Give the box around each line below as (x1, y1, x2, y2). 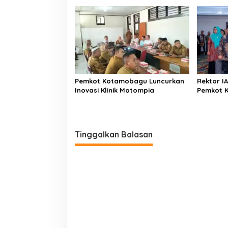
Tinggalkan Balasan (75, 129, 153, 139)
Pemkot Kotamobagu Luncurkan (75, 76, 184, 85)
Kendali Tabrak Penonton (75, 3, 160, 11)
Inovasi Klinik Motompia (75, 85, 154, 94)
